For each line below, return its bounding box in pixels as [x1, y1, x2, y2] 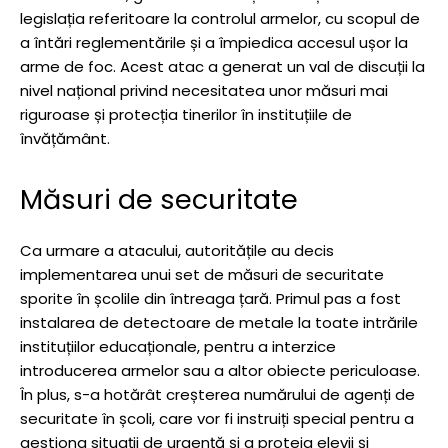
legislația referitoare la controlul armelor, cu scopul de [20, 8, 420, 30]
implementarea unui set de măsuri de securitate [20, 264, 384, 286]
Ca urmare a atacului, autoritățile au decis [20, 240, 334, 262]
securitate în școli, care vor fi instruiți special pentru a [20, 408, 414, 430]
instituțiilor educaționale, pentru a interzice [20, 336, 336, 358]
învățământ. [20, 128, 110, 150]
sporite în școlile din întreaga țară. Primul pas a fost [20, 288, 401, 310]
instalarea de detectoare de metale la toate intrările [20, 312, 418, 334]
